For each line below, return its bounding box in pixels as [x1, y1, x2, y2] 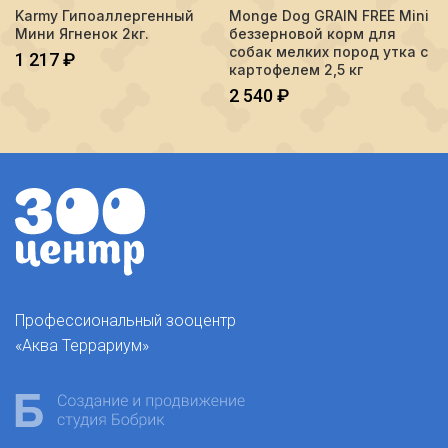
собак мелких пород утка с [229, 43, 428, 60]
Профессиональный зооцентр [15, 311, 236, 330]
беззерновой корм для [229, 25, 396, 42]
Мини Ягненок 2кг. [15, 25, 149, 42]
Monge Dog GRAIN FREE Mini [229, 7, 429, 24]
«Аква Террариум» [15, 336, 149, 355]
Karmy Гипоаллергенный [15, 7, 194, 24]
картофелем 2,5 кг [229, 61, 363, 78]
